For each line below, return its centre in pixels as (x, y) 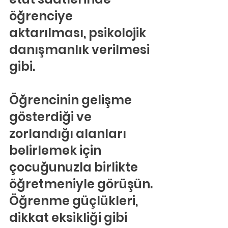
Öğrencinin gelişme (72, 100)
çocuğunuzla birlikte (75, 167)
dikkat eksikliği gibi (69, 218)
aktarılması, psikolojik (79, 33)
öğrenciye (42, 16)
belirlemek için (56, 150)
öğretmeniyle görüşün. (81, 184)
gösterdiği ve (52, 117)
